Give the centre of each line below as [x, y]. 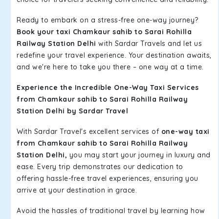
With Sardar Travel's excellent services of [89, 131]
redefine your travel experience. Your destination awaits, [114, 55]
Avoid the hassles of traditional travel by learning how [111, 211]
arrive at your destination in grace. [77, 190]
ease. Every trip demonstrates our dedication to [100, 167]
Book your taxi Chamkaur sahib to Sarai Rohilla [104, 32]
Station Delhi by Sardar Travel [72, 111]
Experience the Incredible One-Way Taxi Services [108, 88]
